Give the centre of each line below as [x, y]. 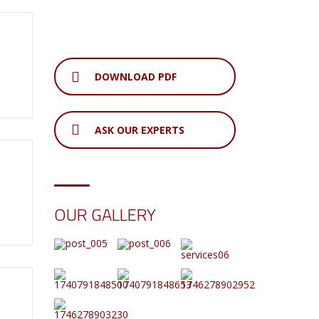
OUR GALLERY [105, 214]
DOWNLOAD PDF [136, 77]
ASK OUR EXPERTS [140, 130]
